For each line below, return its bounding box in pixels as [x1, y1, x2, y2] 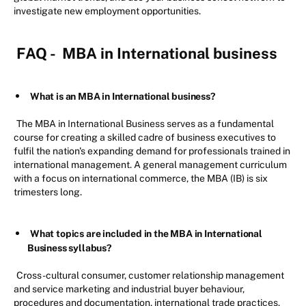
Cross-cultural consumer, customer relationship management [16, 270, 284, 281]
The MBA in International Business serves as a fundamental [16, 118, 274, 130]
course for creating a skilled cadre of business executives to [14, 132, 276, 143]
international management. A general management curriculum [14, 159, 287, 171]
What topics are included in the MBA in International [30, 228, 262, 240]
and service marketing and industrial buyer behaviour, [14, 283, 245, 295]
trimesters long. [14, 186, 82, 198]
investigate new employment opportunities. [14, 5, 201, 17]
